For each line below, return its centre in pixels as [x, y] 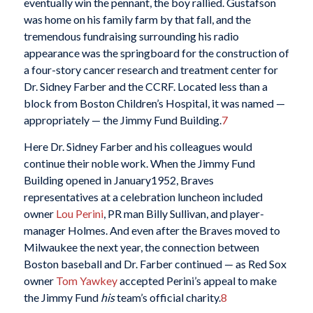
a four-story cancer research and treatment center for [151, 70]
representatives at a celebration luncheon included [143, 196]
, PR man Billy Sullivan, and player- [183, 213]
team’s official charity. [167, 297]
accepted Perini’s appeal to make [197, 280]
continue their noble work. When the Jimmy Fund [139, 163]
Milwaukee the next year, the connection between [141, 247]
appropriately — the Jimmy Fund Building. [122, 120]
